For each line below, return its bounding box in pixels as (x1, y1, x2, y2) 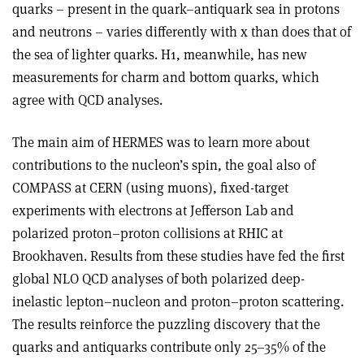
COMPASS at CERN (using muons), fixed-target (12, 179, 288, 197)
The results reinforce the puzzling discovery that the (12, 315, 320, 334)
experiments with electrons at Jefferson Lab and (12, 201, 294, 220)
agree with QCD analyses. (12, 91, 162, 110)
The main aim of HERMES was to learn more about (12, 133, 310, 152)
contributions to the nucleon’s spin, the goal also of (12, 156, 315, 175)
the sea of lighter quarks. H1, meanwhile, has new (12, 45, 307, 64)
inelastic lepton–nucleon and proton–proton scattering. (12, 292, 344, 311)
